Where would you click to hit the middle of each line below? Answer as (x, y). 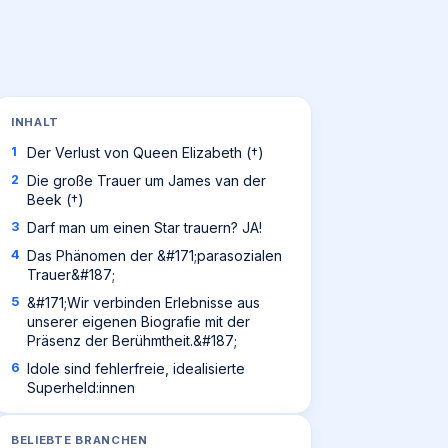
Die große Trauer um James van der (146, 180)
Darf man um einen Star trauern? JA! (144, 227)
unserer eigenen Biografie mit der (138, 321)
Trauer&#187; (71, 274)
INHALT (35, 122)
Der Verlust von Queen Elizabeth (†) (145, 152)
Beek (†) (55, 199)
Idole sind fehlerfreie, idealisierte (136, 368)
